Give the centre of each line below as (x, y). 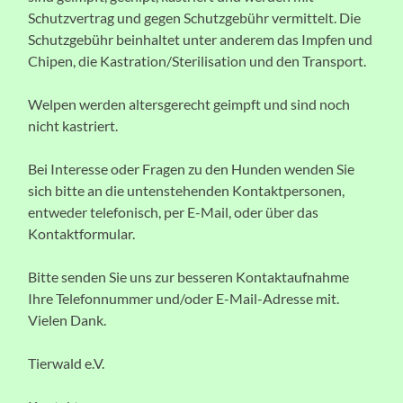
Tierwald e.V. (67, 363)
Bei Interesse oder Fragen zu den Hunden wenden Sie (192, 168)
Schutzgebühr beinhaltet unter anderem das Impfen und (201, 39)
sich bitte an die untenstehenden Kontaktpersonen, (187, 190)
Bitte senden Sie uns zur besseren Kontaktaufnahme (189, 276)
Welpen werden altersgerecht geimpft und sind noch (189, 103)
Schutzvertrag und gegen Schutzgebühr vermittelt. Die (195, 17)
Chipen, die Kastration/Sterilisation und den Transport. (197, 60)
